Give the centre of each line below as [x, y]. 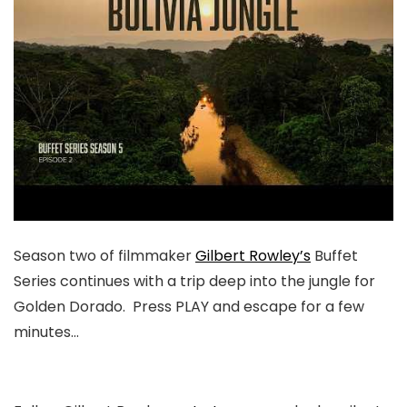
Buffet [334, 255]
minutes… [46, 332]
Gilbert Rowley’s [253, 255]
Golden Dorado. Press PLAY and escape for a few [189, 306]
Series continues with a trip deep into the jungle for [194, 281]
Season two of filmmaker [104, 255]
